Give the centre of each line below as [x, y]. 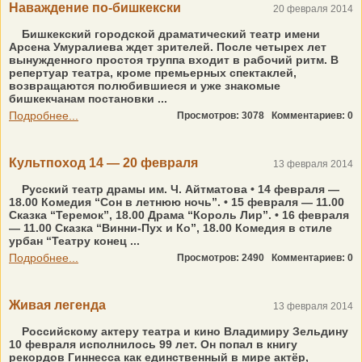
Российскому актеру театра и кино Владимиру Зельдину [183, 331]
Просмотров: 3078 [224, 116]
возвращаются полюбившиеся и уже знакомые [145, 86]
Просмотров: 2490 [224, 258]
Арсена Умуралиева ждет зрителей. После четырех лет [168, 47]
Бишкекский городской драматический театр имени [169, 34]
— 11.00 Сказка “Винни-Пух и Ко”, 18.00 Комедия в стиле [170, 228]
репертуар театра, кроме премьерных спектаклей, [153, 73]
